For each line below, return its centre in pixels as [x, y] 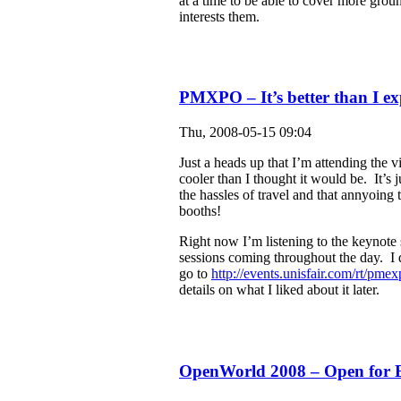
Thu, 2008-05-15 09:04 [245, 132]
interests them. [219, 16]
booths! [200, 211]
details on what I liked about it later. [279, 290]
